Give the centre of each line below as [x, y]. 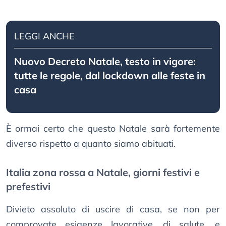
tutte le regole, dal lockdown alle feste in [110, 76]
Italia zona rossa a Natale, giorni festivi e [103, 173]
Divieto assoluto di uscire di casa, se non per [113, 209]
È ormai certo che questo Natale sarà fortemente [113, 129]
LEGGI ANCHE [44, 36]
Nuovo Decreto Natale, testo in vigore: [105, 62]
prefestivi [28, 187]
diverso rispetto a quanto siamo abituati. [91, 144]
